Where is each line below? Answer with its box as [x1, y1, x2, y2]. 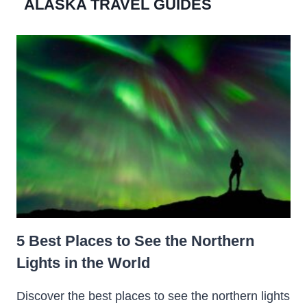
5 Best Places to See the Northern [16, 232, 254, 250]
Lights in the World [16, 254, 150, 272]
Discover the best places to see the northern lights [16, 289, 290, 304]
